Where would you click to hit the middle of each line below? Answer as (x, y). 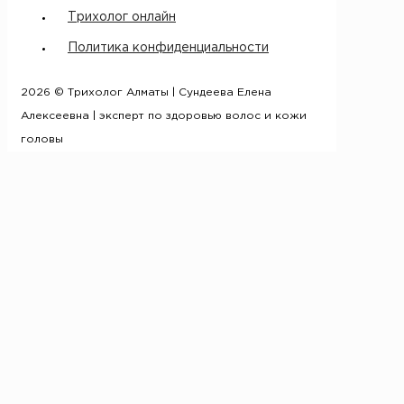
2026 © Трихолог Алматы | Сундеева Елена (146, 92)
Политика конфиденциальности (168, 47)
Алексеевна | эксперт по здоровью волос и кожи (164, 115)
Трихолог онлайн (122, 17)
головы (42, 139)
